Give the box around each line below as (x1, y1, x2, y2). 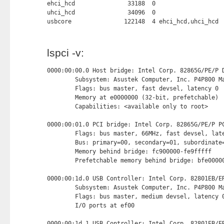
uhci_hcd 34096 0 (46, 9, 155, 16)
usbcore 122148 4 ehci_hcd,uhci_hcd (46, 18, 218, 25)
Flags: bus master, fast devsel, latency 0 (46, 85, 218, 92)
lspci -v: (46, 47, 84, 58)
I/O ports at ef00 (46, 202, 138, 209)
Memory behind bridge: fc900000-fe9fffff (46, 148, 211, 155)
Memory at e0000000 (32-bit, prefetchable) (46, 94, 222, 101)
